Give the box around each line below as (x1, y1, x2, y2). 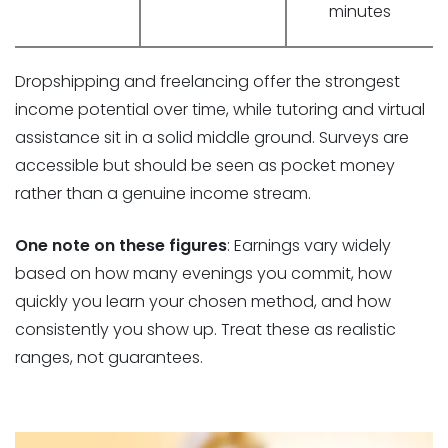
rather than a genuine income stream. (15, 182, 311, 206)
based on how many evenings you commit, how (15, 262, 392, 286)
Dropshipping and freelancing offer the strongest (15, 70, 400, 94)
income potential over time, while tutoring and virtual (15, 98, 425, 122)
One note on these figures (15, 234, 227, 258)
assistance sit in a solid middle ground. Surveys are (15, 126, 409, 150)
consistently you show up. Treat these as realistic (15, 318, 396, 342)
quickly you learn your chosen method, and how (15, 290, 391, 314)
